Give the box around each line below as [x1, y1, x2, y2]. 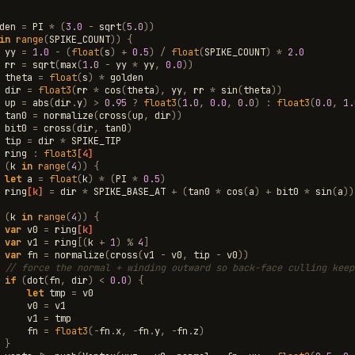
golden [109, 71, 143, 84]
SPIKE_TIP [71, 134, 121, 147]
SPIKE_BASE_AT [93, 185, 166, 198]
